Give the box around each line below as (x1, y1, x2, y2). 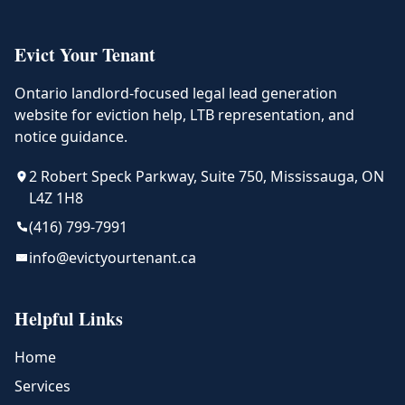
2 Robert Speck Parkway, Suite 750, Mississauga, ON (29, 166, 384, 186)
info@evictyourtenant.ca (29, 248, 196, 268)
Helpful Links (14, 306, 123, 332)
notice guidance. (14, 127, 127, 146)
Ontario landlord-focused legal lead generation (14, 83, 337, 103)
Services (14, 376, 71, 396)
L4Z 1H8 (29, 188, 83, 208)
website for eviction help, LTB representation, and (14, 105, 354, 125)
